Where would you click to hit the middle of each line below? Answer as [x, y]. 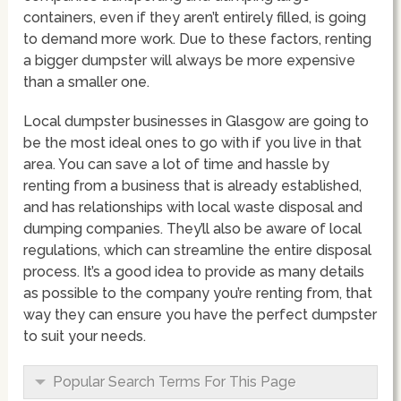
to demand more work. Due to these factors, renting [198, 38]
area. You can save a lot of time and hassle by [177, 164]
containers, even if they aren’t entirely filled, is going [195, 17]
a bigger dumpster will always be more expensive [190, 60]
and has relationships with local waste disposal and [193, 207]
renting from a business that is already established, [193, 185]
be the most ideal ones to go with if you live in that [193, 142]
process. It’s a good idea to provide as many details [194, 271]
